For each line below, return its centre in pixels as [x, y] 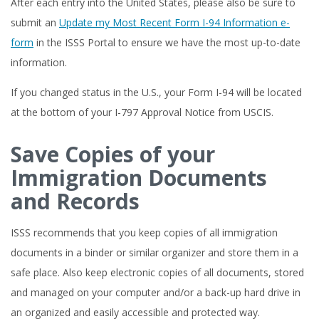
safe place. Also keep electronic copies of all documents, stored [157, 272]
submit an [35, 22]
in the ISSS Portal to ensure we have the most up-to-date [167, 42]
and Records [75, 201]
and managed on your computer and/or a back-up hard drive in [156, 292]
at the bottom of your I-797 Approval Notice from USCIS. [142, 112]
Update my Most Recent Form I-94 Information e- [174, 22]
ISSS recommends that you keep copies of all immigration [144, 232]
